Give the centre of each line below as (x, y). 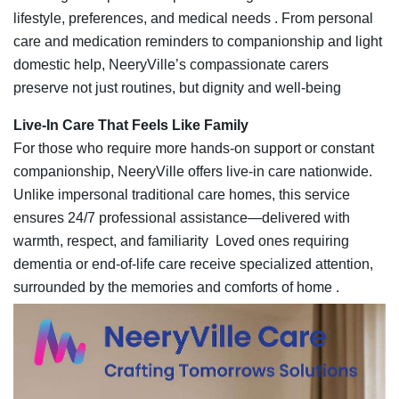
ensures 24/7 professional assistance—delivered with (182, 218)
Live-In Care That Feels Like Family (131, 126)
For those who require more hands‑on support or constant (194, 149)
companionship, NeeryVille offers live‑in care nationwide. (193, 172)
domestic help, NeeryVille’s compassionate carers (171, 65)
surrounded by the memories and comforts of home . (176, 288)
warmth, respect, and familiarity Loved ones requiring (181, 241)
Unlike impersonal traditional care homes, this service (182, 195)
